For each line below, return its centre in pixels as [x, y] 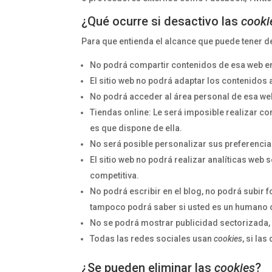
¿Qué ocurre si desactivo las [161, 21]
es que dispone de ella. [136, 128]
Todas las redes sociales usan [152, 239]
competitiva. [115, 175]
